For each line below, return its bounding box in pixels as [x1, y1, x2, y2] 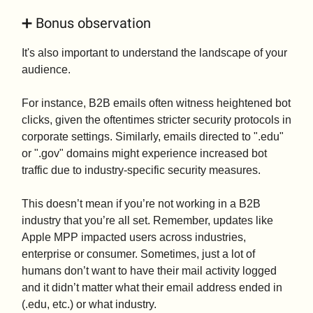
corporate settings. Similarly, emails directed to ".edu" [22, 131, 284, 143]
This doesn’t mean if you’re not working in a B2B [22, 198, 261, 210]
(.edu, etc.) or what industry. [22, 298, 156, 311]
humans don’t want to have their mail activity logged [22, 265, 277, 277]
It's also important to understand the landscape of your [22, 47, 287, 59]
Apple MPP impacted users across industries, [22, 231, 246, 244]
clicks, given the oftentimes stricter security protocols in [22, 114, 291, 126]
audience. [22, 64, 71, 76]
